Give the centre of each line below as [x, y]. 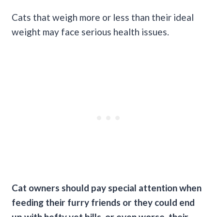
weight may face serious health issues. [90, 31]
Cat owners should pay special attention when [107, 187]
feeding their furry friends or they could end [103, 202]
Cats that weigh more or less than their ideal [103, 17]
